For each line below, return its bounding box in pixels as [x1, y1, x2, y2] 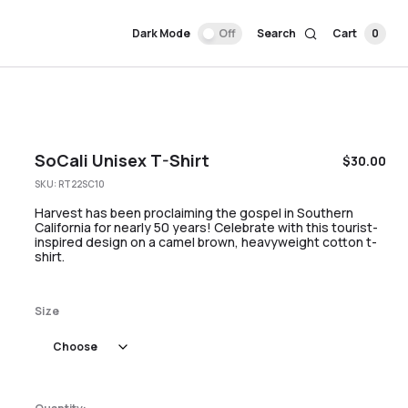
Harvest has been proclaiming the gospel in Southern [35, 204, 353, 221]
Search [257, 25, 296, 41]
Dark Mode [132, 25, 190, 41]
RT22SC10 [58, 178, 105, 190]
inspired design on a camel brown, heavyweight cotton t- [35, 233, 377, 250]
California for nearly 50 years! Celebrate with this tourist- [35, 219, 378, 236]
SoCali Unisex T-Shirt [35, 149, 209, 171]
